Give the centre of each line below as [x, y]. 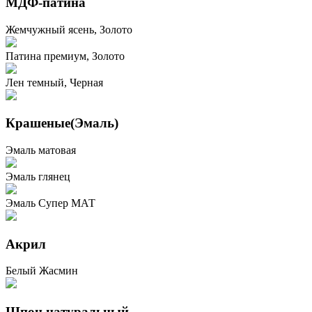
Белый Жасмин [42, 271]
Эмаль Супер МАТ [50, 203]
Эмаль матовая [41, 150]
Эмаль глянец [38, 176]
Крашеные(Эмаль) [62, 123]
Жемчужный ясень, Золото [69, 29]
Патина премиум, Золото [65, 56]
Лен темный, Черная [54, 82]
